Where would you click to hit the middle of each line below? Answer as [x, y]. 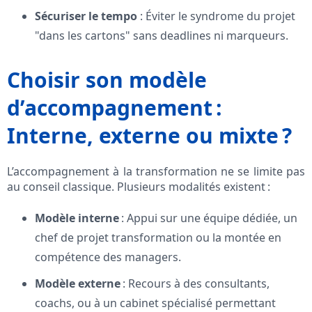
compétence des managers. [108, 257]
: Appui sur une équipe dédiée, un [208, 218]
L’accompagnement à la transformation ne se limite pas [156, 172]
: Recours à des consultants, [195, 284]
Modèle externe [78, 284]
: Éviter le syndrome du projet [216, 16]
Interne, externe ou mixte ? [149, 136]
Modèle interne [77, 218]
